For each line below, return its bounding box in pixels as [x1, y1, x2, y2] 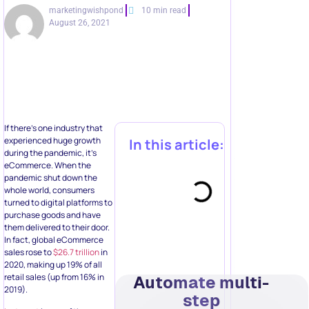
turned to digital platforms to [4, 197, 112, 208]
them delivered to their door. [4, 221, 110, 233]
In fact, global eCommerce [4, 234, 103, 246]
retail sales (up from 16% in [4, 271, 104, 283]
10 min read [141, 6, 187, 15]
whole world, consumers [4, 184, 94, 196]
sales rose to [4, 246, 53, 258]
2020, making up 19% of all [4, 259, 102, 270]
